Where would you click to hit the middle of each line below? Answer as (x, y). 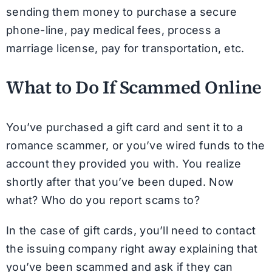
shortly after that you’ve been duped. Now (120, 182)
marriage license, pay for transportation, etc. (125, 48)
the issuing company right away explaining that (132, 248)
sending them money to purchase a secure (121, 12)
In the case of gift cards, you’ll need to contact (131, 230)
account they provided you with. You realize (124, 163)
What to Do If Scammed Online (134, 88)
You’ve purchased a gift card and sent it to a (124, 127)
